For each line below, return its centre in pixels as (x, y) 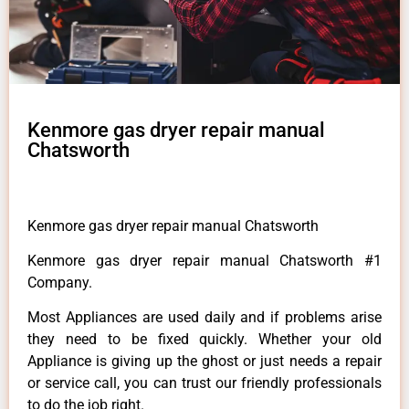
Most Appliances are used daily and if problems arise (204, 318)
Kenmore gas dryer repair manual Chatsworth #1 (204, 261)
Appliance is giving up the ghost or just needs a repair (204, 362)
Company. (60, 283)
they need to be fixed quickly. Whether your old (204, 340)
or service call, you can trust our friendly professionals (204, 383)
